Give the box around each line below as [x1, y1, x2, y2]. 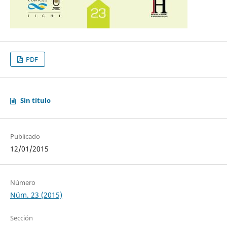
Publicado [10, 132, 40, 141]
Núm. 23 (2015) [10, 190, 62, 200]
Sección [10, 213, 33, 223]
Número [10, 178, 35, 187]
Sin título [20, 96, 51, 105]
